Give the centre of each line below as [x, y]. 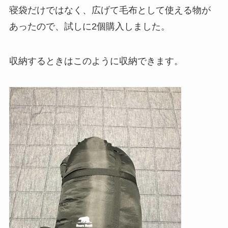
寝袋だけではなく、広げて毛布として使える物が [110, 10]
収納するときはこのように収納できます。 [96, 61]
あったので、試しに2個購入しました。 [89, 26]
